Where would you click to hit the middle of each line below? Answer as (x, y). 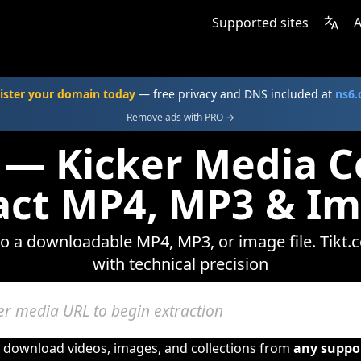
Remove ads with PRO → (180, 117)
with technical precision (180, 264)
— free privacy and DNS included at (235, 94)
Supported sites (260, 23)
